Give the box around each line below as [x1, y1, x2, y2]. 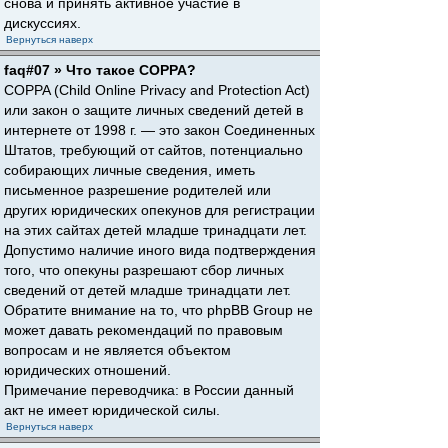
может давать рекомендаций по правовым [4, 322, 283, 338]
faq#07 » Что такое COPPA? [4, 62, 196, 78]
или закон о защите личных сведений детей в [4, 102, 303, 118]
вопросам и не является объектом [4, 342, 231, 358]
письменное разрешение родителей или [4, 182, 271, 198]
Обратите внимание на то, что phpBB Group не [4, 302, 313, 318]
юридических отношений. [4, 362, 171, 378]
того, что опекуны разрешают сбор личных [4, 262, 284, 278]
